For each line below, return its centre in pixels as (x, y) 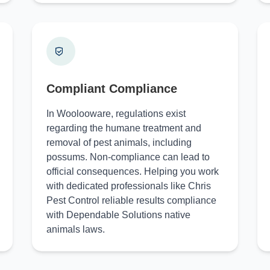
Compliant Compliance (111, 89)
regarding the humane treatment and (124, 128)
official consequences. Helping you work (132, 171)
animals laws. (75, 229)
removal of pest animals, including (119, 143)
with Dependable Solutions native (118, 215)
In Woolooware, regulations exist (116, 114)
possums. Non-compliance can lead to (128, 157)
